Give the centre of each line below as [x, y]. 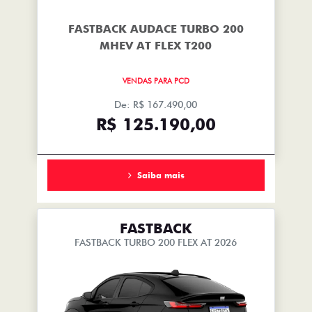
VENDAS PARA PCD [156, 80]
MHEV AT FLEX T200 [156, 46]
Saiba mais [161, 175]
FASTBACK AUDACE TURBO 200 [156, 29]
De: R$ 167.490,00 [156, 105]
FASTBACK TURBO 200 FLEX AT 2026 [156, 243]
